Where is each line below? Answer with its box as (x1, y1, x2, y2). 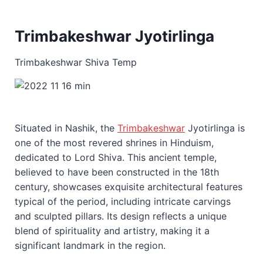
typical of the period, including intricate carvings (15, 195, 231, 207)
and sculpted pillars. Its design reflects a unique (15, 210, 227, 222)
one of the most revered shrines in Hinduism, (15, 136, 214, 149)
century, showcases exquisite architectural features (15, 180, 242, 193)
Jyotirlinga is (185, 122, 245, 134)
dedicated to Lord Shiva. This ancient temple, (15, 151, 217, 163)
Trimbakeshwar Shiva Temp (15, 56, 137, 68)
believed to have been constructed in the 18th (15, 166, 219, 178)
